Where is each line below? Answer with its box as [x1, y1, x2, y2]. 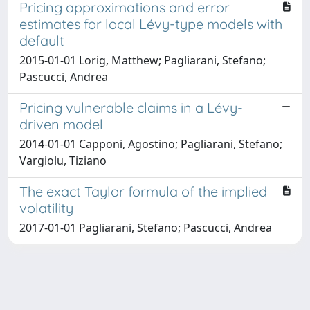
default [19, 31, 64, 49]
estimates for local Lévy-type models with [19, 15, 282, 33]
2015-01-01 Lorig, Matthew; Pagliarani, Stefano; [19, 52, 266, 68]
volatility [19, 199, 73, 217]
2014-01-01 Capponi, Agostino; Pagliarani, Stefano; [19, 136, 282, 152]
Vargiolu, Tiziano [19, 152, 107, 168]
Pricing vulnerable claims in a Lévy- [19, 98, 243, 116]
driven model [19, 115, 103, 133]
